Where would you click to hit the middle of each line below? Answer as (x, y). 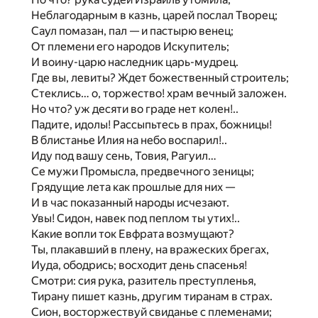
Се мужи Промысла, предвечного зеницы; (143, 171)
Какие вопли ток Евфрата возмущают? (133, 234)
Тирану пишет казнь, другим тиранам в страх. (152, 296)
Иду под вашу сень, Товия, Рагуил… (124, 156)
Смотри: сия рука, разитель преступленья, (144, 281)
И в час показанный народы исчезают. (130, 203)
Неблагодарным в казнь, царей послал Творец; (154, 15)
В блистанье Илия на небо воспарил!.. (129, 140)
